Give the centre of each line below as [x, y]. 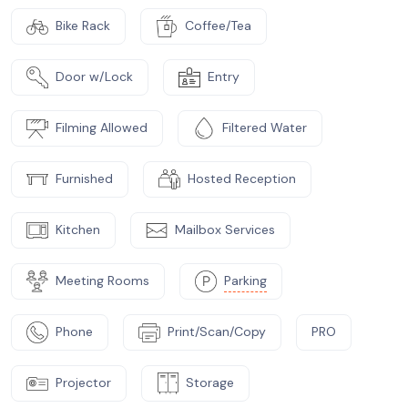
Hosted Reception [242, 178]
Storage [210, 382]
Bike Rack [83, 25]
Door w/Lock [94, 76]
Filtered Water [265, 127]
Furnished [84, 178]
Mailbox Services [225, 229]
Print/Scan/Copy [217, 331]
